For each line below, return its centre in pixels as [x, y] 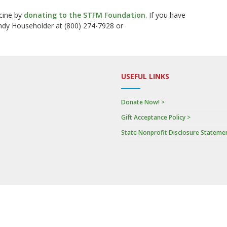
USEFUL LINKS [145, 76]
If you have [167, 15]
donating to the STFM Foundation [85, 15]
